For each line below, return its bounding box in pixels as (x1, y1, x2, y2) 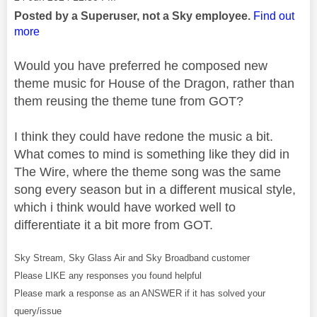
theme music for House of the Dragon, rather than (14, 76, 294, 91)
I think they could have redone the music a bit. (14, 129, 273, 144)
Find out (253, 9, 294, 22)
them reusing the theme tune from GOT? (14, 93, 243, 108)
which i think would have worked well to (14, 200, 236, 214)
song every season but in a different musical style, (14, 182, 296, 197)
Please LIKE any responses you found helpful (14, 270, 202, 281)
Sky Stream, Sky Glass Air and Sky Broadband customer (14, 252, 250, 263)
